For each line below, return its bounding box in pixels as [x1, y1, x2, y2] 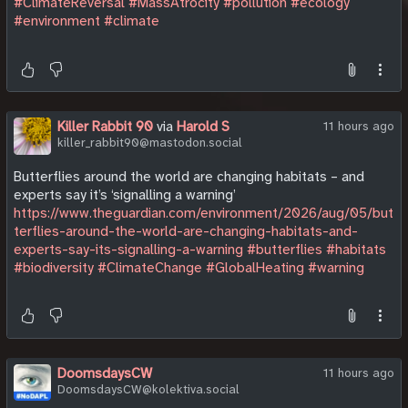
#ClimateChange [97, 258, 202, 277]
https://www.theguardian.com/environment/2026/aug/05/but [14, 203, 393, 222]
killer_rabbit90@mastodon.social [56, 135, 242, 151]
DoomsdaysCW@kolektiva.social [56, 381, 240, 397]
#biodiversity [14, 258, 94, 277]
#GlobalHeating [206, 258, 304, 277]
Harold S [176, 117, 229, 137]
